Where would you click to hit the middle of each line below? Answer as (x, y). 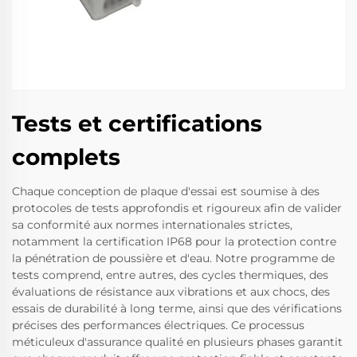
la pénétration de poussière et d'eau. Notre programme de (173, 259)
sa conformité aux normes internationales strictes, (152, 225)
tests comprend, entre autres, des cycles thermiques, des (170, 275)
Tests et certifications (137, 124)
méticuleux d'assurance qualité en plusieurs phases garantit (177, 342)
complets (66, 157)
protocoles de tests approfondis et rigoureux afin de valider (177, 208)
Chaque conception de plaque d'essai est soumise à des (166, 192)
